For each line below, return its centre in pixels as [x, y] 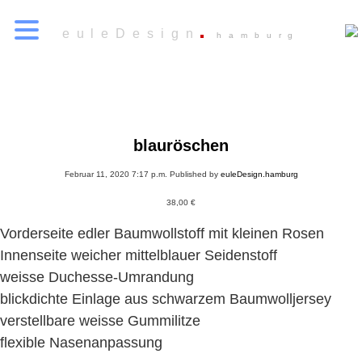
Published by [195, 175]
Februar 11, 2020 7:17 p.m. [116, 175]
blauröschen [181, 145]
